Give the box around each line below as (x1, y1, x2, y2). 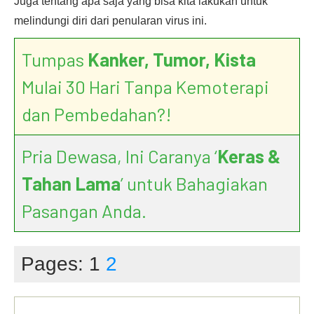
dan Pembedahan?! (22, 103, 172, 125)
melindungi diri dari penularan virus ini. (14, 15, 207, 27)
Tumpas (22, 48, 88, 70)
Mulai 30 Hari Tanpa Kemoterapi (22, 76, 269, 97)
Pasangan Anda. (22, 200, 146, 221)
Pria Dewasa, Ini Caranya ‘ (22, 145, 217, 167)
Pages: (21, 253, 83, 275)
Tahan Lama (22, 172, 121, 194)
